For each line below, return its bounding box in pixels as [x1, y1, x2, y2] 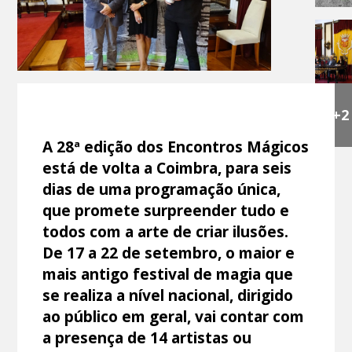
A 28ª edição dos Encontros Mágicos [42, 135, 310, 157]
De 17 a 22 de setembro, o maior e [42, 241, 295, 263]
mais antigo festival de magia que [42, 262, 294, 284]
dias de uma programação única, [42, 178, 281, 200]
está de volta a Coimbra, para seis [42, 156, 292, 178]
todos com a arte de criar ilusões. [42, 220, 289, 242]
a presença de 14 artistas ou [42, 326, 252, 348]
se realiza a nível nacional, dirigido [42, 284, 294, 306]
